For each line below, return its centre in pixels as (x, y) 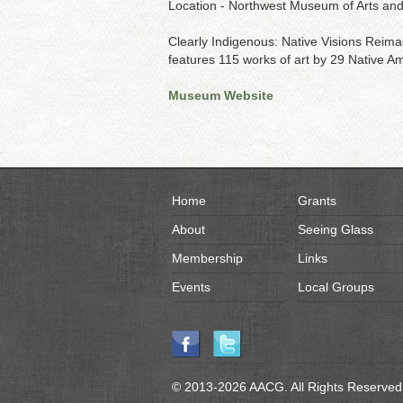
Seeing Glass (335, 229)
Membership (207, 258)
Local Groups (336, 287)
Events (191, 287)
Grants (317, 201)
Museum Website (221, 95)
